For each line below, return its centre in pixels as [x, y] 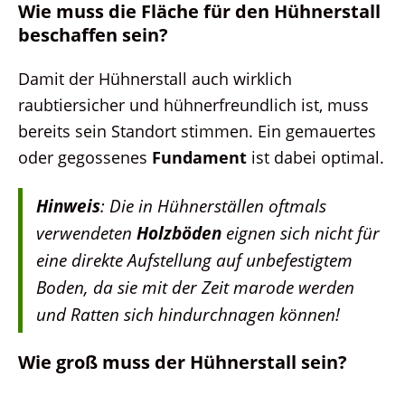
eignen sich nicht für [301, 232]
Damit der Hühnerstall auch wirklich [155, 78]
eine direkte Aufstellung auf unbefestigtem [194, 259]
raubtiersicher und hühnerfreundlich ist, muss [193, 104]
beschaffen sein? [93, 34]
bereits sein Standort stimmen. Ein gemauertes [197, 130]
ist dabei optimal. [316, 156]
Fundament [199, 156]
